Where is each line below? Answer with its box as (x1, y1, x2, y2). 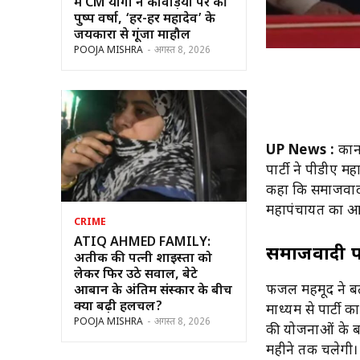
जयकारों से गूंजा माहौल (74, 27, 190, 44)
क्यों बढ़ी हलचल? (74, 298, 162, 316)
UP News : (266, 141, 335, 160)
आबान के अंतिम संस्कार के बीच (74, 282, 232, 300)
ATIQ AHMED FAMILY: (74, 234, 211, 252)
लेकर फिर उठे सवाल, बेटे (74, 266, 198, 284)
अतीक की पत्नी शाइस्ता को (74, 250, 212, 268)
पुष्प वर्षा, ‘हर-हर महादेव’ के (74, 10, 215, 28)
